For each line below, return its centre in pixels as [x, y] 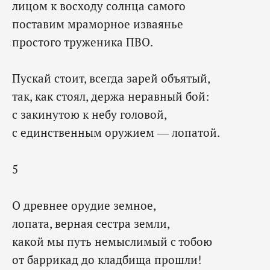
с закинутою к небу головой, [89, 115]
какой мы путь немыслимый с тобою [112, 242]
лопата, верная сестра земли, [91, 224]
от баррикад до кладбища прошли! [107, 260]
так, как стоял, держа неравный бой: [111, 96]
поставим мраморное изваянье [98, 24]
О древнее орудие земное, [84, 206]
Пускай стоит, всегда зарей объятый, [111, 78]
